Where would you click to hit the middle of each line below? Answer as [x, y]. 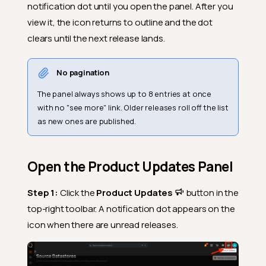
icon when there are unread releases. [103, 225]
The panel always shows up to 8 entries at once [125, 94]
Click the [77, 193]
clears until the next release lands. [96, 39]
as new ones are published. [87, 121]
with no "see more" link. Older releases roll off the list [133, 108]
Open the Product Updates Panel [130, 167]
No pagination [83, 73]
